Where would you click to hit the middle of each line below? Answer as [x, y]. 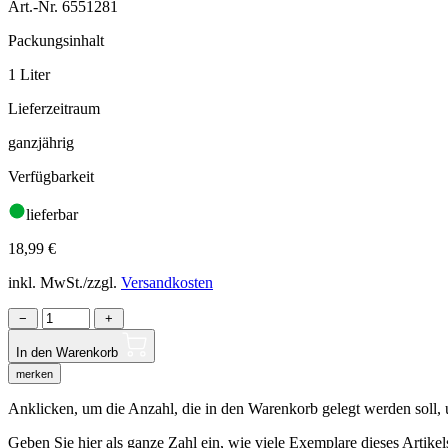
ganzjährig [41, 142]
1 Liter [29, 74]
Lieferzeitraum [54, 108]
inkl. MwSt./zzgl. [64, 282]
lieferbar [52, 214]
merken [34, 373]
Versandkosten [167, 282]
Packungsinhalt [56, 40]
